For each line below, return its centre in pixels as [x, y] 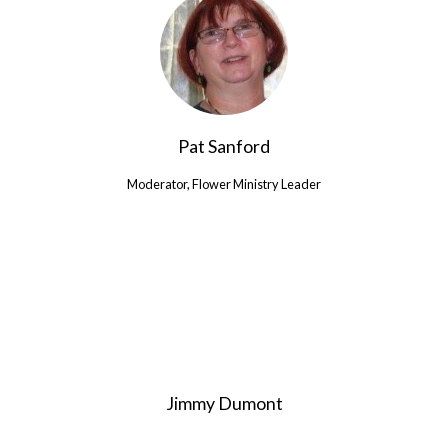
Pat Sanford [224, 146]
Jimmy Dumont [224, 403]
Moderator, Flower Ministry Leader [224, 184]
